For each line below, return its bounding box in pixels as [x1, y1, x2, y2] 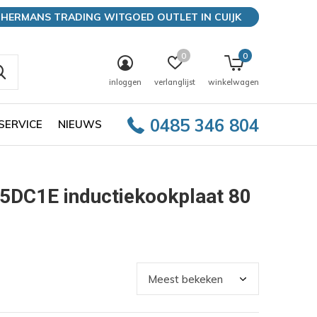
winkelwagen [208, 77, 259, 87]
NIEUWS [58, 117, 102, 131]
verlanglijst [154, 77, 195, 87]
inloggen [109, 77, 142, 87]
